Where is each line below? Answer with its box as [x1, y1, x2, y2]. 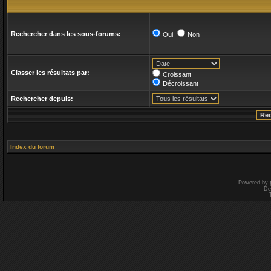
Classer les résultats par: [11, 69, 90, 76]
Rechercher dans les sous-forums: [11, 30, 121, 38]
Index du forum [10, 143, 54, 150]
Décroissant [163, 80, 198, 87]
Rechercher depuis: [11, 95, 73, 102]
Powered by [238, 180, 270, 186]
